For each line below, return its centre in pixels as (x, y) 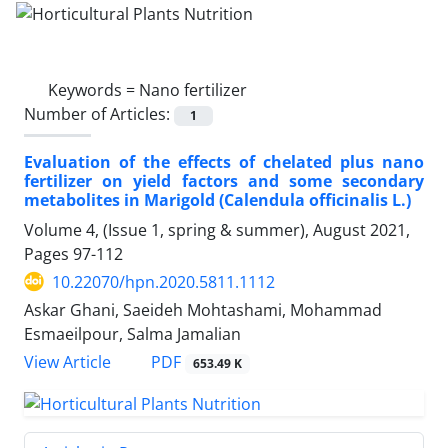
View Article (67, 361)
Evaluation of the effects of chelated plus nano (224, 161)
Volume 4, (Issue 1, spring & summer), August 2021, (217, 229)
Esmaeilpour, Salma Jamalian (132, 333)
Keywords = (93, 89)
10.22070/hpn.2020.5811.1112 (163, 281)
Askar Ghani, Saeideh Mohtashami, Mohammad (203, 309)
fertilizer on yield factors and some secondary (224, 180)
